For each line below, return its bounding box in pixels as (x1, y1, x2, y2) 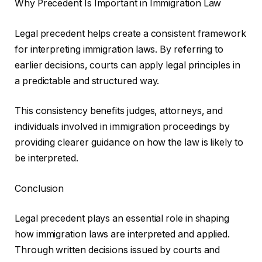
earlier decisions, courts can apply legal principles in (15, 59, 240, 71)
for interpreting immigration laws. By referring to (15, 43, 224, 55)
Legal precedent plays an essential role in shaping (15, 213, 230, 225)
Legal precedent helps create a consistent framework (15, 27, 246, 39)
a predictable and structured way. (15, 75, 160, 87)
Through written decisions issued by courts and (15, 244, 220, 256)
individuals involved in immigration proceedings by (15, 121, 230, 133)
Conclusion (15, 182, 64, 194)
